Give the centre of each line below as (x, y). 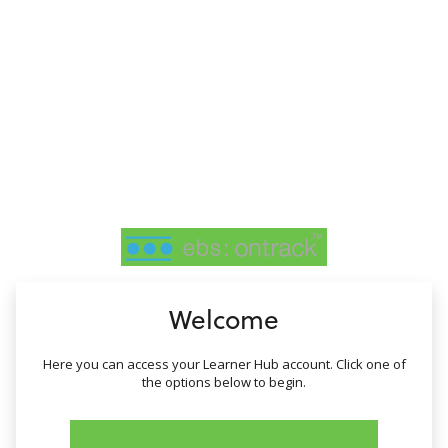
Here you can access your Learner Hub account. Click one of (224, 363)
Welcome (224, 318)
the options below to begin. (224, 381)
